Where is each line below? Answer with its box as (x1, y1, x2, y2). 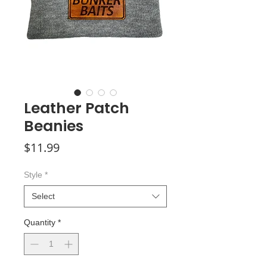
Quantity (24, 218, 55, 228)
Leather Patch (24, 98, 129, 119)
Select (32, 191, 55, 201)
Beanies (24, 116, 83, 137)
